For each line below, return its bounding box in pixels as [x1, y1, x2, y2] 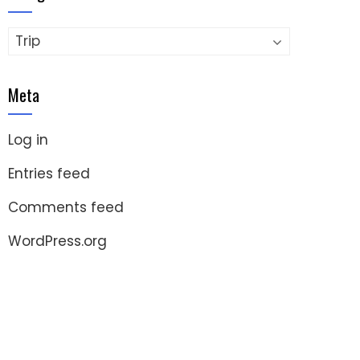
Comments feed [8, 197, 124, 217]
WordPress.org [8, 231, 107, 251]
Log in [8, 129, 48, 149]
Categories [7, 27, 84, 47]
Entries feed [8, 163, 90, 183]
